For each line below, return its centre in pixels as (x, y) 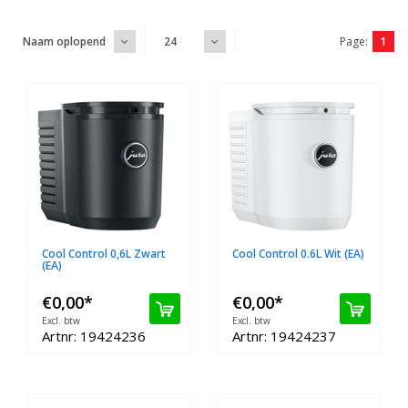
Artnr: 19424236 (94, 336)
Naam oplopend (64, 42)
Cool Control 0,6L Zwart (104, 254)
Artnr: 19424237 (284, 336)
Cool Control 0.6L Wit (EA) (298, 254)
